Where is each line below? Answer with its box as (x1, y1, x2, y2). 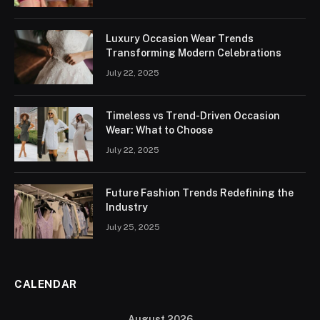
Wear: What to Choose (106, 124, 213, 136)
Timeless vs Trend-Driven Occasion (106, 109, 280, 121)
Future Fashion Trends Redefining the (106, 186, 294, 199)
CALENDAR (14, 277, 77, 290)
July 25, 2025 (106, 221, 160, 232)
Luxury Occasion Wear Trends (106, 32, 254, 44)
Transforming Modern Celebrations (106, 46, 281, 59)
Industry (106, 201, 148, 213)
